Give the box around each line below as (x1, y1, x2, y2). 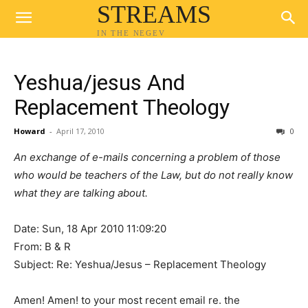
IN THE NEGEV (96, 28, 166, 37)
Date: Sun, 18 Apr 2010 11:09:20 (14, 222, 166, 235)
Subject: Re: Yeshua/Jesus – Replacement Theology (14, 258, 266, 271)
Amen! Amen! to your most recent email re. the (14, 294, 240, 307)
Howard (14, 126, 45, 136)
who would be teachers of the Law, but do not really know (14, 168, 293, 181)
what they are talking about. (14, 186, 148, 199)
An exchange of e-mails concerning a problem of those (14, 151, 280, 164)
